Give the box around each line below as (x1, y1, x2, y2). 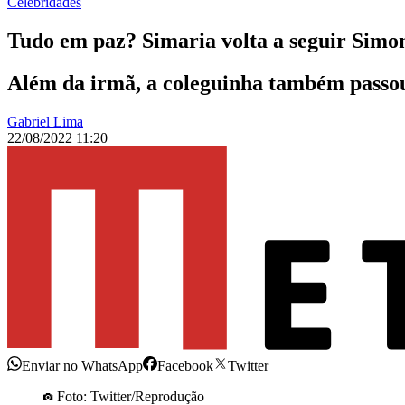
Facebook (157, 358, 213, 374)
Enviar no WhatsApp (22, 358, 143, 374)
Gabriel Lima (7, 114, 83, 130)
